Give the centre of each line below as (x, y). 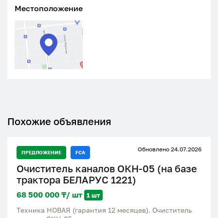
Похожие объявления (59, 121)
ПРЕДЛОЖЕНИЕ (41, 152)
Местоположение (49, 8)
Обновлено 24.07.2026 (170, 149)
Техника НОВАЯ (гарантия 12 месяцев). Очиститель (104, 210)
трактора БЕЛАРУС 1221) (76, 179)
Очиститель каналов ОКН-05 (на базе (107, 168)
